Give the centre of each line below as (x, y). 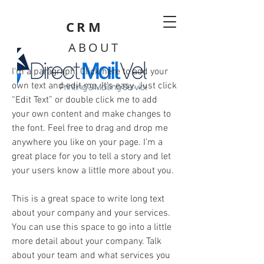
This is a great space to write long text (88, 199)
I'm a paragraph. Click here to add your (90, 72)
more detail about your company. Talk (87, 242)
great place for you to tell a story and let (91, 157)
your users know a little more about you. (93, 171)
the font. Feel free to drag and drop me (90, 128)
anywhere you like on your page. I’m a (87, 143)
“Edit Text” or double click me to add (85, 100)
